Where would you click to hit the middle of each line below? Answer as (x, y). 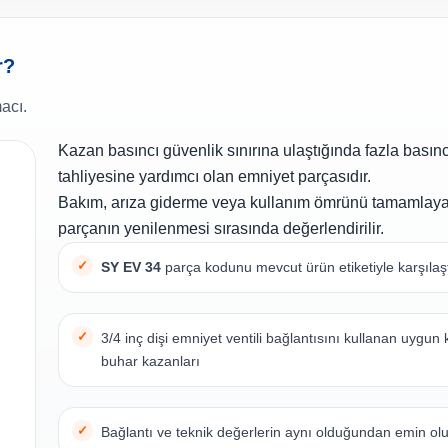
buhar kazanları (151, 361)
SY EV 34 (131, 267)
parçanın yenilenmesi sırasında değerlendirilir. (221, 229)
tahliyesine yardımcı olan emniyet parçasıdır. (215, 177)
